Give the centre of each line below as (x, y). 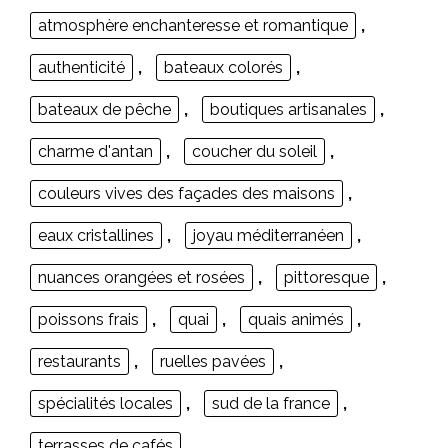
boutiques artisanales (288, 109)
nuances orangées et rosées (141, 277)
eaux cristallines (96, 235)
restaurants (79, 361)
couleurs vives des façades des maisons (186, 193)
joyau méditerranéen (268, 235)
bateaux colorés (223, 67)
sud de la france (271, 403)
